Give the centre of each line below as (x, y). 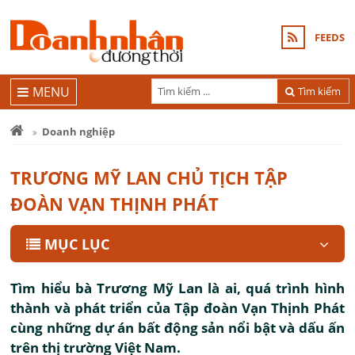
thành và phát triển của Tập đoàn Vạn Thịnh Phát (177, 308)
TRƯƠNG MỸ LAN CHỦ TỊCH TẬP (149, 177)
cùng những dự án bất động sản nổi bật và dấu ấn (177, 328)
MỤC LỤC (77, 244)
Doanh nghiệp (79, 132)
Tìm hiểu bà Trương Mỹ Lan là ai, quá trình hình (177, 288)
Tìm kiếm (320, 91)
